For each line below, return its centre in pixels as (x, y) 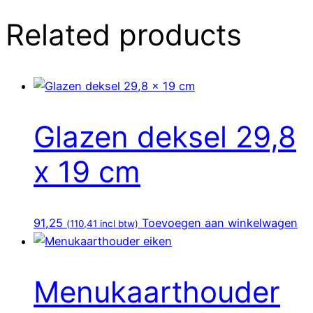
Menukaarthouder (157, 291)
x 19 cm (87, 171)
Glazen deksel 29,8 (165, 136)
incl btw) (118, 223)
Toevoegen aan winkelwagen (220, 223)
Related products (124, 35)
